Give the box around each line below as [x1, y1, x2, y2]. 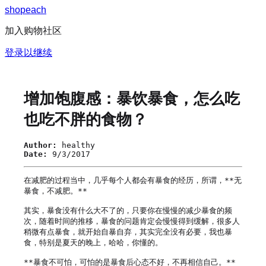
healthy [62, 140, 95, 150]
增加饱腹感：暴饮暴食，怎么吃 [24, 90, 240, 108]
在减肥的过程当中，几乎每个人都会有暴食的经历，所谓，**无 [24, 175, 242, 185]
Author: [24, 140, 57, 150]
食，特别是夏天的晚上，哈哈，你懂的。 [24, 237, 163, 247]
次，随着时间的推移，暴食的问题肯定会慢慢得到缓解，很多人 [24, 216, 240, 226]
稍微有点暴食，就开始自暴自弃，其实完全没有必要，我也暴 [24, 227, 232, 236]
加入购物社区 [5, 26, 62, 36]
